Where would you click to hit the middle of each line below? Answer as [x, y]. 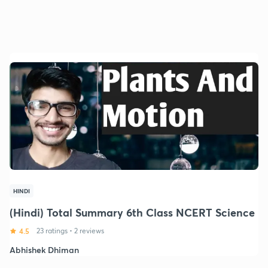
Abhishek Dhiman [44, 249]
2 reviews [89, 230]
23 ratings [52, 230]
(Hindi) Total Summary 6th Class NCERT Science [132, 212]
